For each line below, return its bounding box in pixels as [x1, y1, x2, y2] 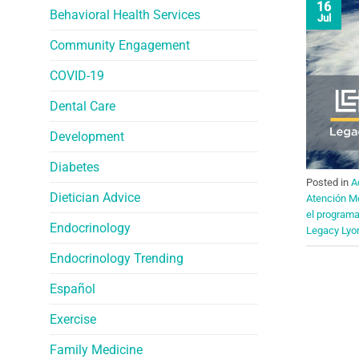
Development [50, 128, 124, 144]
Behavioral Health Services [50, 6, 200, 22]
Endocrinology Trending [50, 250, 184, 266]
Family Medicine [50, 341, 143, 357]
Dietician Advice [50, 189, 140, 205]
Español [50, 280, 95, 296]
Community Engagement [50, 37, 190, 53]
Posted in [306, 176, 351, 189]
